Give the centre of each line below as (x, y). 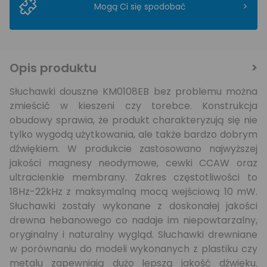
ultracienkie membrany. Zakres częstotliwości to (133, 177)
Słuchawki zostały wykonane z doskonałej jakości (133, 206)
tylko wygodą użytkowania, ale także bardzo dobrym (133, 134)
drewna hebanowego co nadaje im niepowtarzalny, (133, 220)
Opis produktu (53, 68)
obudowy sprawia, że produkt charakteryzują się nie (133, 120)
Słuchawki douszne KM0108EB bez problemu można (133, 91)
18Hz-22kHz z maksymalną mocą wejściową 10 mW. (133, 192)
